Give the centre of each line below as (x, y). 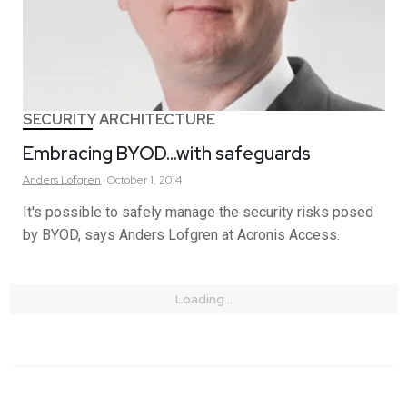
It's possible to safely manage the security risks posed (198, 212)
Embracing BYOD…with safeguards (166, 154)
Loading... (203, 299)
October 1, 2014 (144, 180)
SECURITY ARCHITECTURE (119, 119)
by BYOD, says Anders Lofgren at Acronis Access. (181, 235)
